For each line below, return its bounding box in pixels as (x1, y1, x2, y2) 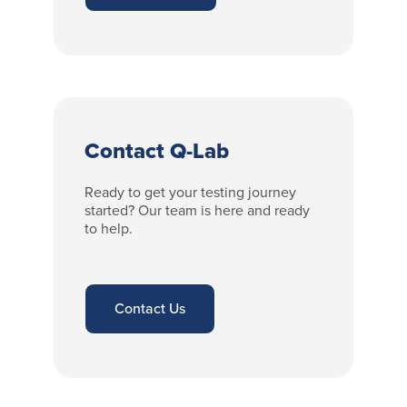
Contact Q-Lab (84, 134, 230, 167)
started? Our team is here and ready (84, 199, 311, 221)
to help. (84, 217, 134, 239)
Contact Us (114, 297, 186, 319)
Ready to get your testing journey (84, 181, 297, 203)
